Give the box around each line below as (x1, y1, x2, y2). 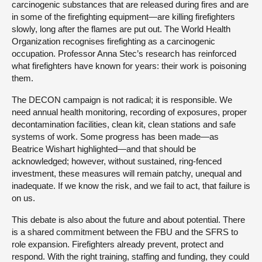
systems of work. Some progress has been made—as (12, 131, 219, 142)
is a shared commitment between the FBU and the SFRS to (12, 226, 238, 237)
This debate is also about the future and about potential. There (12, 214, 245, 225)
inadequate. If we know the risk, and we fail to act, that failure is (12, 180, 250, 191)
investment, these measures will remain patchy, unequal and (12, 168, 242, 178)
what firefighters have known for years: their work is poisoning (12, 60, 246, 71)
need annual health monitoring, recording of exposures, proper (12, 106, 247, 117)
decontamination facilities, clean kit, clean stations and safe (12, 119, 236, 129)
